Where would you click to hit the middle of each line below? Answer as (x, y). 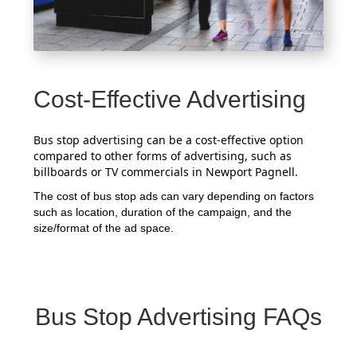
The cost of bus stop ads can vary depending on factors (174, 196)
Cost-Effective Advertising (170, 99)
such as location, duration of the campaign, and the (163, 212)
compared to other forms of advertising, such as (163, 155)
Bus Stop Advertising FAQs (178, 316)
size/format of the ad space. (104, 228)
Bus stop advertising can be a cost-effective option (169, 139)
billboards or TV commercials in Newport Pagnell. (166, 171)
